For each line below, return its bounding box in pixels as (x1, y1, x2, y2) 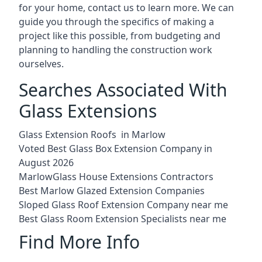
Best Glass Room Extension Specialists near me (19, 212, 226, 225)
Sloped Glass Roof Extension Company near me (19, 198, 228, 211)
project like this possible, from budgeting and (19, 29, 220, 42)
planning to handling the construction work (19, 43, 212, 56)
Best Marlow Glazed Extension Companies (19, 184, 205, 197)
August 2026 (19, 156, 74, 169)
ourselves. (19, 57, 64, 70)
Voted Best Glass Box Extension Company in (19, 142, 212, 155)
